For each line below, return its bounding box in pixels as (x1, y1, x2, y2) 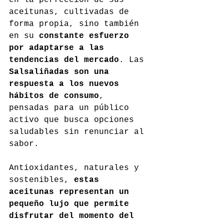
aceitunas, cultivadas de (9, 7, 134, 17)
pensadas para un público (9, 103, 134, 113)
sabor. (9, 139, 39, 149)
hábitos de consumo (9, 91, 99, 101)
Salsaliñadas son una (9, 67, 114, 77)
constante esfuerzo (39, 31, 134, 41)
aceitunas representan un (9, 187, 134, 197)
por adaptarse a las (9, 43, 109, 53)
